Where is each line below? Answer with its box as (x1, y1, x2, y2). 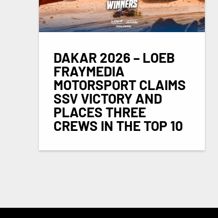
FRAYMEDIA (54, 62, 125, 79)
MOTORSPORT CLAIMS (54, 76, 186, 93)
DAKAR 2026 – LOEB (54, 49, 175, 66)
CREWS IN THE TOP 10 (54, 117, 183, 134)
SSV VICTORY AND (54, 90, 162, 107)
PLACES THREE (54, 103, 146, 120)
